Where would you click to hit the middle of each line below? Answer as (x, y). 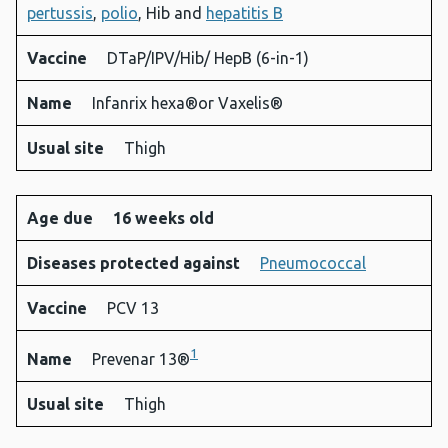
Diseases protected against (135, 263)
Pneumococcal (313, 263)
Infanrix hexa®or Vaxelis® (187, 103)
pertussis (60, 13)
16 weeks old (163, 218)
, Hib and (172, 13)
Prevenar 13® (141, 359)
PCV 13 (133, 308)
